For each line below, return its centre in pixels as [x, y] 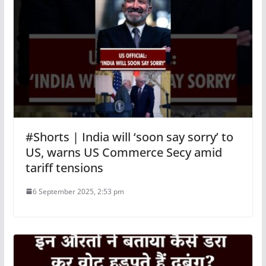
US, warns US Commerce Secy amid [123, 152]
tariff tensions [64, 167]
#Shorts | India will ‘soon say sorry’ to [129, 137]
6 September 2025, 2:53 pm [78, 191]
